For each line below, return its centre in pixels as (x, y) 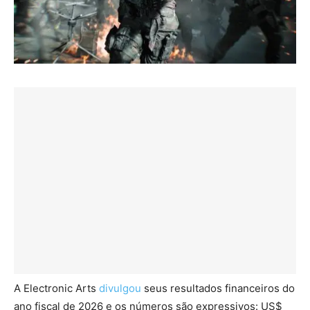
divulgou (120, 288)
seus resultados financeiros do (218, 288)
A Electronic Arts (56, 288)
